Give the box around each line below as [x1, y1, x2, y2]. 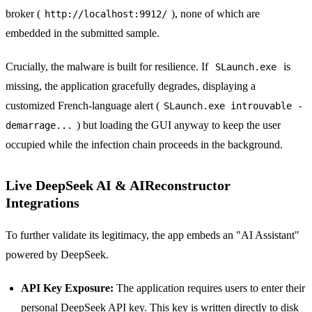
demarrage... [6, 120, 72, 132]
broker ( [6, 8, 40, 20]
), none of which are [171, 8, 260, 20]
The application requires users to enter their [114, 282, 306, 295]
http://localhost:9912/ [45, 8, 167, 20]
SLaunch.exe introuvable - [164, 100, 303, 112]
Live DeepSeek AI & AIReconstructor [6, 178, 231, 194]
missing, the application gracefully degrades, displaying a [6, 80, 256, 93]
